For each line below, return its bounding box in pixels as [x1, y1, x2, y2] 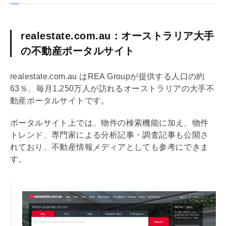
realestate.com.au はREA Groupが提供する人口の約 [10, 72, 205, 81]
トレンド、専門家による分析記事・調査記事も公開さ [10, 131, 209, 140]
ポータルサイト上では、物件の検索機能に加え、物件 [10, 119, 209, 128]
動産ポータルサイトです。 [10, 96, 109, 105]
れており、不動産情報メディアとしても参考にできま [10, 143, 209, 152]
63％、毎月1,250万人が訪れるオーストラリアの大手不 [10, 84, 215, 93]
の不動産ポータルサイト [21, 45, 135, 57]
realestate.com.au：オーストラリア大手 [21, 30, 214, 42]
